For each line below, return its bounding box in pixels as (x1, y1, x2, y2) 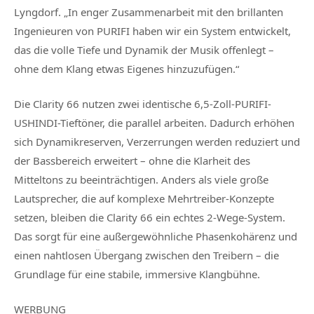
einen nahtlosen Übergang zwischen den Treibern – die (14, 248, 279, 263)
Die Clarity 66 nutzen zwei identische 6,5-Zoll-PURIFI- (14, 97, 271, 111)
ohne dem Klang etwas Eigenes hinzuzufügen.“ (14, 62, 239, 76)
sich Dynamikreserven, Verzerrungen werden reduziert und (14, 135, 300, 149)
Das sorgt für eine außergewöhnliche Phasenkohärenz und (14, 229, 297, 244)
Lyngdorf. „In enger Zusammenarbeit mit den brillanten (14, 5, 283, 20)
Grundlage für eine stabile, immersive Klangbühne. (14, 267, 260, 282)
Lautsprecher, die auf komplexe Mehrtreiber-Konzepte (14, 191, 274, 206)
